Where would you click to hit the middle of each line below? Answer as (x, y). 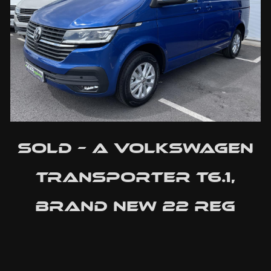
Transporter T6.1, (135, 177)
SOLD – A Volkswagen (135, 148)
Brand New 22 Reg (135, 206)
